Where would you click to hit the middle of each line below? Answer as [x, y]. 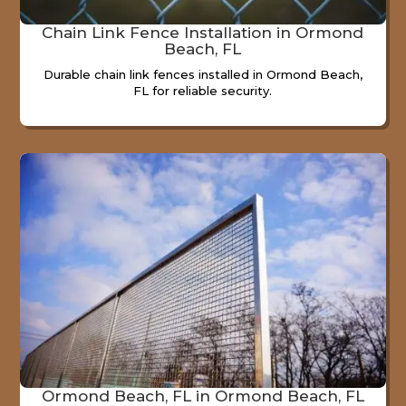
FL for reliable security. [203, 91]
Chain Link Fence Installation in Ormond [203, 33]
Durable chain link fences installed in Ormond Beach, [203, 75]
